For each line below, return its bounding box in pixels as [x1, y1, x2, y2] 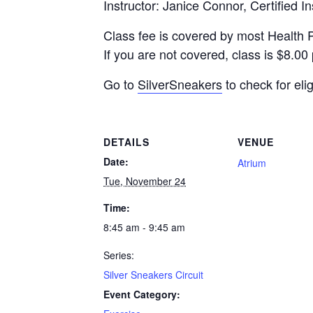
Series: [103, 248, 134, 262]
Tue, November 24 [103, 174, 186, 188]
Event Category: [103, 287, 180, 301]
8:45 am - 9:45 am [103, 220, 185, 234]
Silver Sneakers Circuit [103, 268, 203, 282]
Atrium [238, 156, 266, 170]
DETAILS [103, 135, 150, 149]
